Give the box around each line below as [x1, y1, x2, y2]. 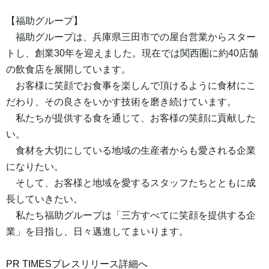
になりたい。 [6, 162, 64, 172]
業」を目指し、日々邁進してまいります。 [6, 226, 189, 237]
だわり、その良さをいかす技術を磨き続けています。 [6, 97, 237, 107]
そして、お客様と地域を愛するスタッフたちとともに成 [6, 178, 256, 189]
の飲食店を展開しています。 [6, 64, 131, 75]
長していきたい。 [6, 194, 83, 205]
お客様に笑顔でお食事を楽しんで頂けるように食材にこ [6, 80, 256, 91]
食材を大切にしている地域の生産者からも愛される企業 [6, 145, 256, 156]
